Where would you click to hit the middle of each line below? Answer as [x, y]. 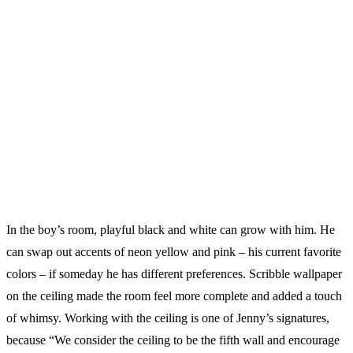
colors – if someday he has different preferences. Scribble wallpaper [174, 274]
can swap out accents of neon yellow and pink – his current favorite [174, 252]
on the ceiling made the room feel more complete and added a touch [174, 296]
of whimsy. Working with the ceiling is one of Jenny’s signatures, [168, 318]
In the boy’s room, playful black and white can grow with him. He [171, 230]
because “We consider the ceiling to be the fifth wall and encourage [173, 340]
